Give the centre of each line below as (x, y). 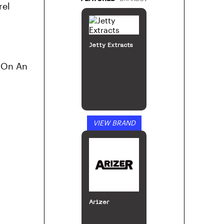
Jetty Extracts (111, 45)
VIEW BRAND (114, 123)
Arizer (99, 202)
